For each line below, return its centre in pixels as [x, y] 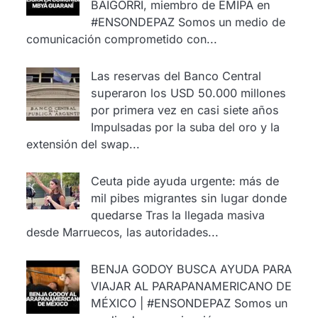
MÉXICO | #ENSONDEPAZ [160, 303]
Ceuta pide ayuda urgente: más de [185, 181]
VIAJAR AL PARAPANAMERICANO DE [191, 286]
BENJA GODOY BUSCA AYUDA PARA [191, 269]
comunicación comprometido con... [121, 39]
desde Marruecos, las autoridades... [122, 232]
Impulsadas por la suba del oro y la [185, 127]
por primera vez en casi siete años [185, 110]
